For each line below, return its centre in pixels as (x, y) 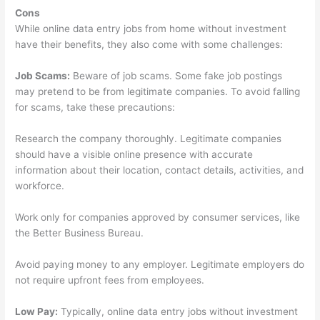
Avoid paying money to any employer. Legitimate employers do (160, 264)
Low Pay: (37, 311)
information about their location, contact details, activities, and (160, 170)
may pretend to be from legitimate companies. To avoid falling (158, 92)
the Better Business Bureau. (80, 232)
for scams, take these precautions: (95, 107)
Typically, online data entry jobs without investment (178, 311)
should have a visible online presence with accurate (134, 154)
